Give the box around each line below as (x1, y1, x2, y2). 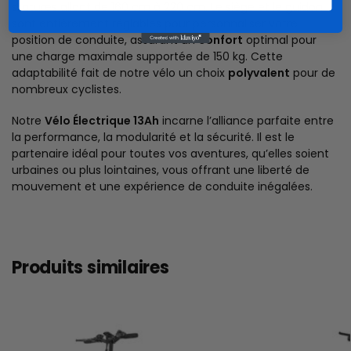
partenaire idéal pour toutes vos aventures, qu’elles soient (12, 146, 329, 162)
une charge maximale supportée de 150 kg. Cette (12, 49, 283, 65)
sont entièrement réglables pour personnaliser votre (12, 16, 298, 32)
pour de (290, 65, 335, 81)
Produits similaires (12, 255, 169, 280)
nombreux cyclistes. (12, 81, 121, 98)
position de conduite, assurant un (12, 32, 198, 49)
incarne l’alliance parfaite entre (159, 113, 334, 129)
